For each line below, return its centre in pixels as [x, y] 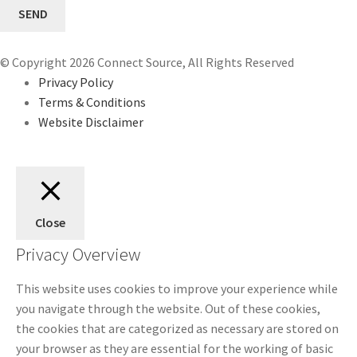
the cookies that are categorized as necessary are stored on [177, 328]
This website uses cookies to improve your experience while [177, 288]
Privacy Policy [76, 82]
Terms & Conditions [92, 102]
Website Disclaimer [91, 122]
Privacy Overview [78, 255]
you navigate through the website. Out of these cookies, [168, 308]
